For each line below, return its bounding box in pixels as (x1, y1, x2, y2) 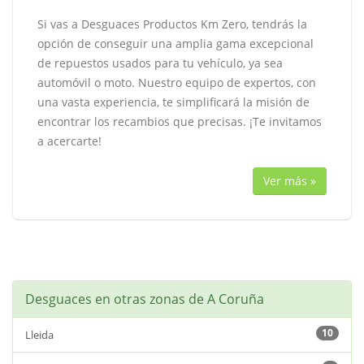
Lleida (25, 327, 54, 342)
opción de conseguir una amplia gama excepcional (37, 36, 314, 51)
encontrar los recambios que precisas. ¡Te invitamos (37, 114, 322, 129)
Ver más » (263, 173, 316, 188)
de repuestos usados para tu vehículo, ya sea (37, 55, 283, 71)
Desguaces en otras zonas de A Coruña (25, 290, 264, 308)
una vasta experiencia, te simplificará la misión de (37, 94, 310, 110)
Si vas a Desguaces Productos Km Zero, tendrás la (37, 16, 307, 32)
